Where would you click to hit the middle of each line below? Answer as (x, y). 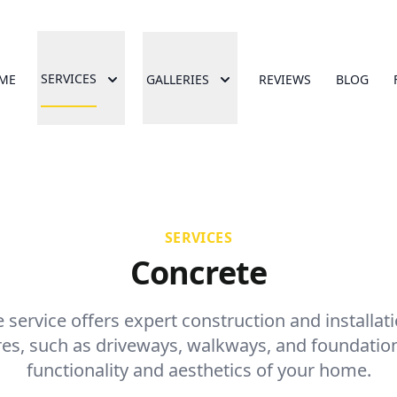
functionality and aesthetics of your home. (198, 370)
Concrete (198, 272)
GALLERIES (178, 79)
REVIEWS (285, 79)
